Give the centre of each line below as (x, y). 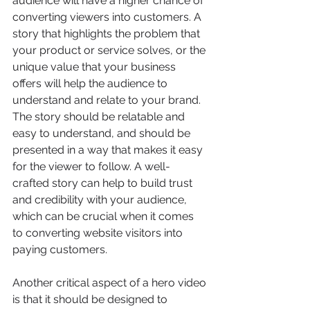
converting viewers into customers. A (108, 17)
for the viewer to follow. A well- (91, 166)
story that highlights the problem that (108, 33)
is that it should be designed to (91, 299)
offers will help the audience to (91, 83)
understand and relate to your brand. (108, 100)
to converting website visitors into (99, 232)
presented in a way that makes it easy (109, 149)
